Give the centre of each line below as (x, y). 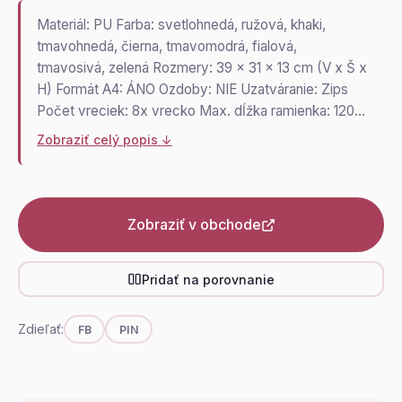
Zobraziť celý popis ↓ (105, 140)
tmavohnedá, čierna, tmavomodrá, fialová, (167, 46)
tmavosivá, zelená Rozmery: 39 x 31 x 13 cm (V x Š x (202, 68)
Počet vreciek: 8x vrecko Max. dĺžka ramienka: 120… (201, 111)
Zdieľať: (41, 329)
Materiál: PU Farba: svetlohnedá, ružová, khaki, (181, 25)
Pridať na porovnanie (208, 279)
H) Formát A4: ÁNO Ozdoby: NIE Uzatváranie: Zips (192, 89)
